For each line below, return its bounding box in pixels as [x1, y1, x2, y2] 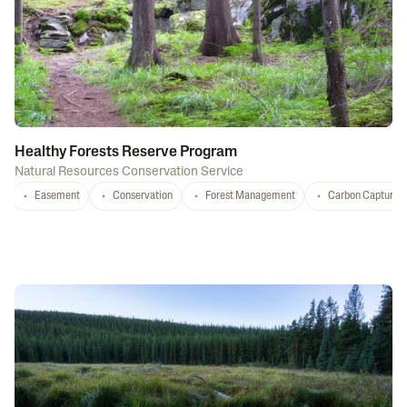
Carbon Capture [328, 191, 399, 202]
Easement [35, 191, 80, 202]
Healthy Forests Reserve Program [15, 145, 237, 160]
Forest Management [205, 191, 295, 202]
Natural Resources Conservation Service [15, 165, 243, 179]
